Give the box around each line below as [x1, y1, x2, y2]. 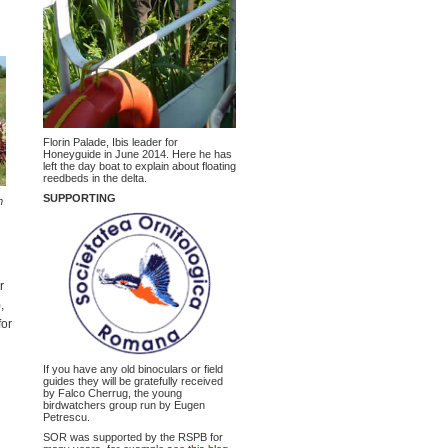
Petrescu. [42, 411, 90, 424]
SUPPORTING [42, 191, 116, 204]
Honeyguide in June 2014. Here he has [42, 147, 232, 160]
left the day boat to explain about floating [42, 159, 236, 172]
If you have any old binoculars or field [42, 363, 223, 376]
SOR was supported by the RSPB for [42, 431, 223, 444]
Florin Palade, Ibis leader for [42, 135, 178, 148]
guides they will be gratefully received [42, 375, 223, 388]
